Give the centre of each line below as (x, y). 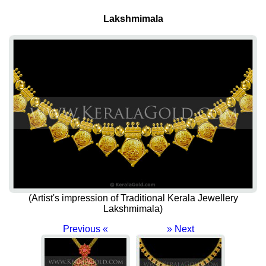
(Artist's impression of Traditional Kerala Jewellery (133, 198)
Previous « (85, 229)
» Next (180, 229)
